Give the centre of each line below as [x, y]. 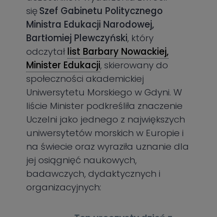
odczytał [46, 52]
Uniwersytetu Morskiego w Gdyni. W [104, 92]
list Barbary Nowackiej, [118, 52]
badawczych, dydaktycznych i [93, 174]
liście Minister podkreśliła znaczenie [105, 106]
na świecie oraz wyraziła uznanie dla [108, 147]
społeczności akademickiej [85, 79]
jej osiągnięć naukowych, [82, 160]
